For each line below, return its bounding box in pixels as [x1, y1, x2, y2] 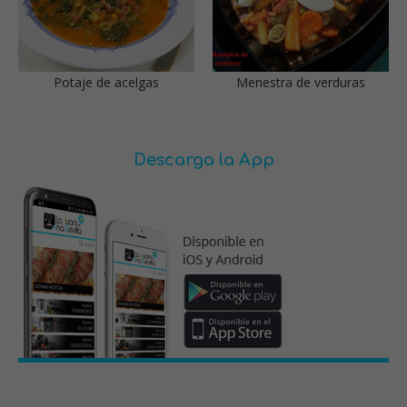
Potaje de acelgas [54, 73, 159, 91]
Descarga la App [133, 150, 274, 169]
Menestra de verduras [236, 73, 365, 91]
